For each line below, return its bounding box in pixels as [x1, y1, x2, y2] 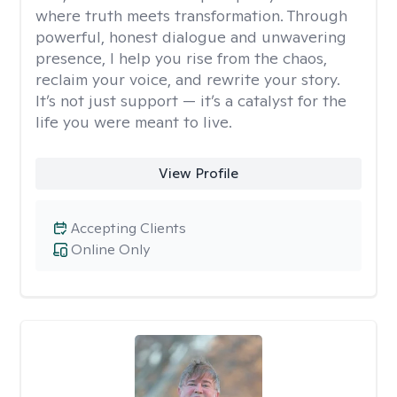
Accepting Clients [71, 219, 186, 237]
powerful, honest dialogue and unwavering [35, 27, 346, 47]
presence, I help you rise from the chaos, [35, 48, 327, 68]
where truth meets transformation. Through [35, 5, 347, 26]
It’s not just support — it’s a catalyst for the [35, 90, 346, 111]
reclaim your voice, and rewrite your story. [35, 69, 340, 90]
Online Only [71, 240, 150, 259]
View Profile [158, 164, 238, 183]
